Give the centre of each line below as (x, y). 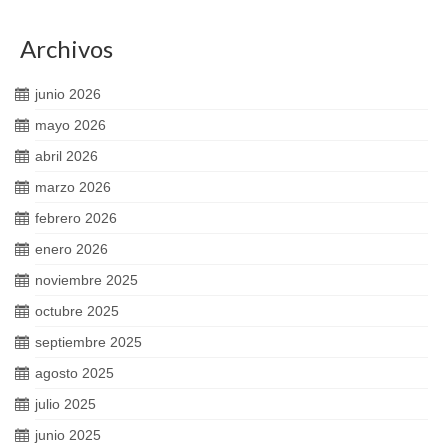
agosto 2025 (74, 373)
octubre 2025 (77, 311)
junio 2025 (68, 435)
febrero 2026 (76, 218)
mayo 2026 (70, 125)
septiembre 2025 (88, 342)
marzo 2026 (73, 187)
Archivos (66, 48)
